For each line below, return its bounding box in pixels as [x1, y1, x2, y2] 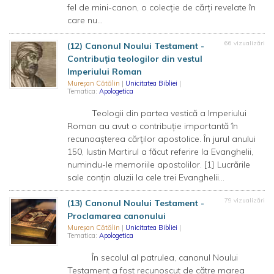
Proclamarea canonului [67, 210, 166, 221]
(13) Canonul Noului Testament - [67, 198, 204, 209]
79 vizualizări [224, 196, 265, 204]
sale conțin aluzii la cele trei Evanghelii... [67, 172, 224, 183]
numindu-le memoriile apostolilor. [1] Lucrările [67, 159, 250, 170]
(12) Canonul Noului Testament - [67, 40, 204, 51]
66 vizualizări [224, 39, 265, 47]
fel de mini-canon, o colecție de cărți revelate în [67, 2, 256, 13]
